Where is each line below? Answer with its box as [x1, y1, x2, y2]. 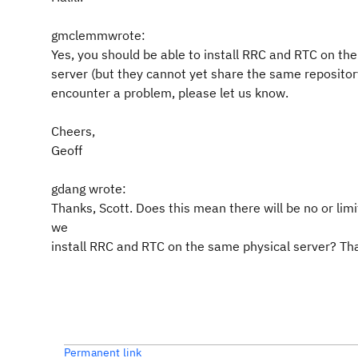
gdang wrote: [51, 181, 126, 197]
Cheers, [51, 123, 95, 139]
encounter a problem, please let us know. [51, 85, 288, 101]
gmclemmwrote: [51, 27, 145, 43]
